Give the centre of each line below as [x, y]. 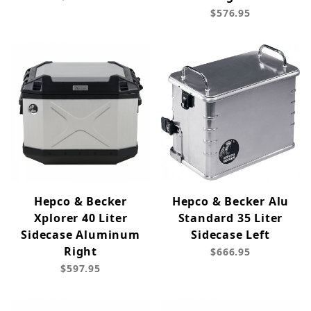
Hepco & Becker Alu [230, 202]
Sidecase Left [230, 235]
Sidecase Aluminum [81, 235]
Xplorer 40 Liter [81, 218]
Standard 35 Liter [230, 218]
